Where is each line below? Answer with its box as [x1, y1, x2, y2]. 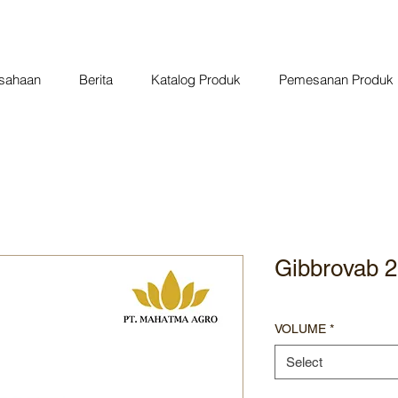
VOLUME [275, 322, 326, 336]
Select [286, 354, 322, 370]
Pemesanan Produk [279, 71, 394, 88]
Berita [79, 71, 113, 88]
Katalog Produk [151, 71, 241, 88]
